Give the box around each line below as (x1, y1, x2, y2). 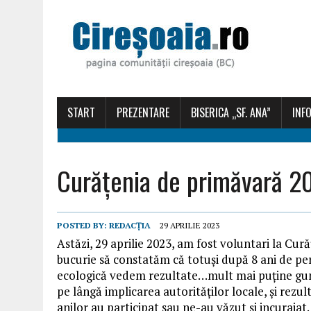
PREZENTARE (117, 104, 169, 121)
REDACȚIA (109, 220, 151, 230)
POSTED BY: (57, 220, 109, 230)
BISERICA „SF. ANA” (191, 104, 271, 121)
